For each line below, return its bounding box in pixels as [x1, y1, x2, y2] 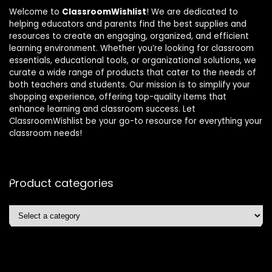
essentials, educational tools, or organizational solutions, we [9, 55, 256, 67]
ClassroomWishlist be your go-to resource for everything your [9, 115, 262, 127]
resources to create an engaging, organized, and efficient [9, 30, 249, 42]
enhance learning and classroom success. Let [9, 103, 195, 115]
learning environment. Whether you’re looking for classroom [9, 42, 254, 55]
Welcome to [9, 6, 62, 18]
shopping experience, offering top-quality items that [9, 91, 226, 103]
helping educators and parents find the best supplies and [9, 18, 246, 30]
